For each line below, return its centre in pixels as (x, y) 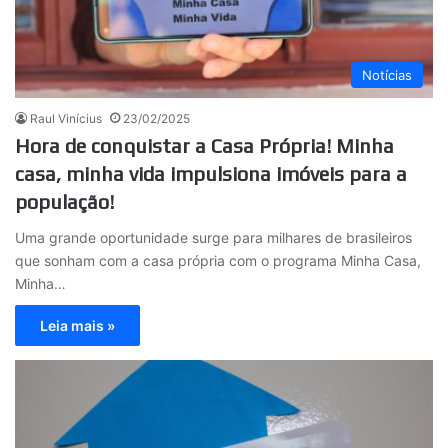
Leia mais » (77, 326)
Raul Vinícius (66, 119)
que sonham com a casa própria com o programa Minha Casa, (218, 261)
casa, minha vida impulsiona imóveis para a (211, 174)
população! (64, 202)
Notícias (387, 75)
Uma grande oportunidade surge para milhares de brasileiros (213, 238)
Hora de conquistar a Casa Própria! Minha (204, 146)
